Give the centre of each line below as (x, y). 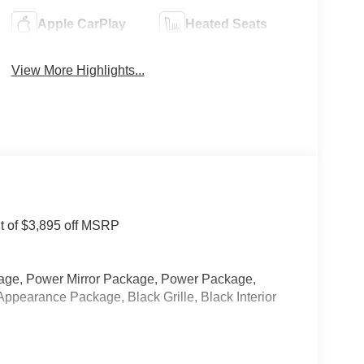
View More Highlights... (78, 71)
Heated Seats (227, 24)
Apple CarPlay (81, 24)
